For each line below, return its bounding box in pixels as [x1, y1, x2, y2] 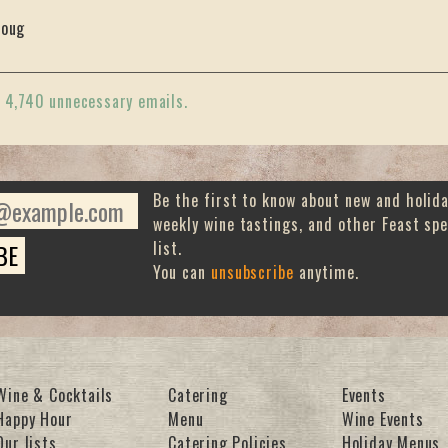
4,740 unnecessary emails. [4, 88, 188, 113]
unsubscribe [210, 260, 295, 285]
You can [153, 260, 211, 285]
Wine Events [341, 407, 424, 432]
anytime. [294, 260, 359, 285]
